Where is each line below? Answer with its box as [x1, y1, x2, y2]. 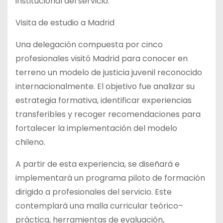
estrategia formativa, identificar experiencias [15, 94, 192, 106]
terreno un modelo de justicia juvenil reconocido [15, 66, 202, 78]
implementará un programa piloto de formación [15, 172, 205, 184]
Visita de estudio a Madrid [15, 16, 114, 28]
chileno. [15, 136, 45, 148]
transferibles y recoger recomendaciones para [15, 108, 201, 120]
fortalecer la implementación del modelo [15, 122, 177, 134]
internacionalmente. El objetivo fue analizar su [15, 80, 195, 92]
